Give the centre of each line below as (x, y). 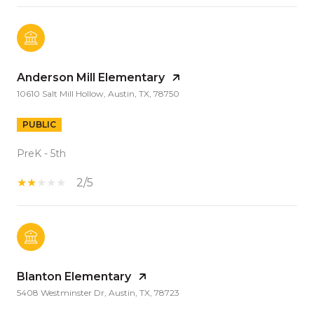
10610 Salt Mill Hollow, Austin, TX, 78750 (98, 93)
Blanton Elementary (74, 276)
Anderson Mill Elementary (91, 77)
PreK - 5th (41, 153)
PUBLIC (39, 124)
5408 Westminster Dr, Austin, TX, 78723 (98, 292)
